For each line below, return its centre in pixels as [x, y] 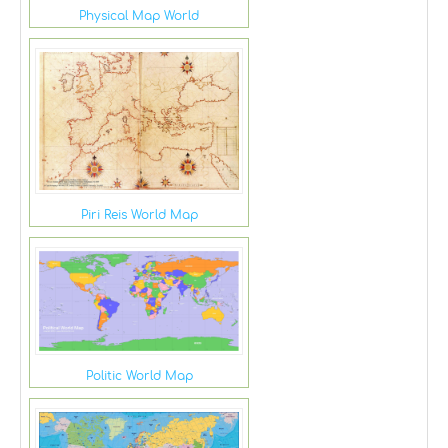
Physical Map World [139, 16]
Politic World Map [139, 375]
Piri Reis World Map [139, 214]
